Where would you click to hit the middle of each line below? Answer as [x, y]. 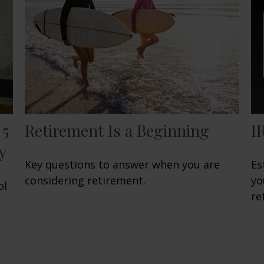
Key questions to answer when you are [123, 165]
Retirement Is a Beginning [117, 131]
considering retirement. [85, 181]
